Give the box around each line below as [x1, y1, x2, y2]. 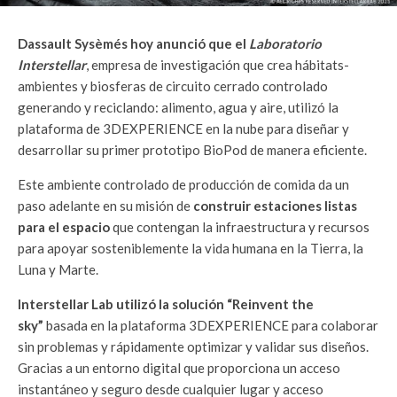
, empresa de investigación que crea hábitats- [86, 57, 349, 74]
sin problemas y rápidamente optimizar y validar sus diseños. [18, 339, 369, 355]
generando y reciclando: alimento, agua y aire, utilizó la [18, 99, 339, 116]
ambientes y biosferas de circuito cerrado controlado [18, 78, 328, 95]
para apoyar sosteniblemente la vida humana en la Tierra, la [18, 240, 363, 257]
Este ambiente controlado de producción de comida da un [18, 176, 349, 193]
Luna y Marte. [18, 261, 98, 278]
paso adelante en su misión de [18, 198, 193, 214]
